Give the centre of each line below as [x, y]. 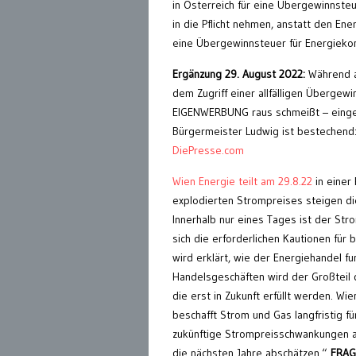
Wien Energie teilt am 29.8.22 [244, 181]
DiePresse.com [208, 150]
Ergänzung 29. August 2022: [239, 74]
